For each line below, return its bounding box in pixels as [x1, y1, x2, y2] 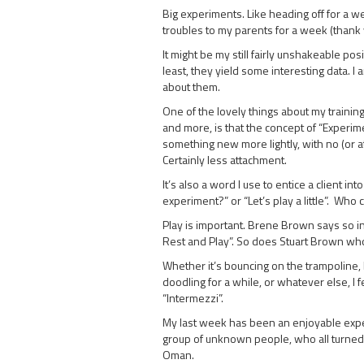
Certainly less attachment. [162, 150, 287, 168]
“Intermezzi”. [162, 288, 223, 306]
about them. [162, 77, 220, 95]
